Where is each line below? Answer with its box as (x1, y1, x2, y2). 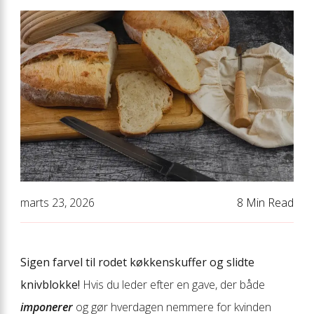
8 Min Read (237, 194, 294, 210)
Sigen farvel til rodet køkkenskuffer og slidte (20, 254, 254, 270)
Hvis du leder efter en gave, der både (80, 276, 265, 292)
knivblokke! (20, 276, 80, 292)
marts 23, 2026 (20, 194, 95, 210)
